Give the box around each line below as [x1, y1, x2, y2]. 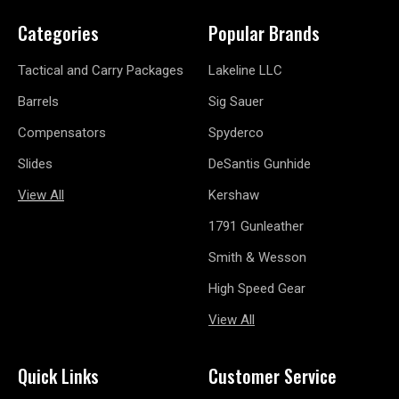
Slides [18, 155, 53, 172]
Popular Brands [208, 19, 320, 46]
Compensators [18, 124, 106, 141]
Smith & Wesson [208, 248, 306, 265]
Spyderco [208, 124, 264, 141]
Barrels [18, 93, 59, 110]
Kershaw [208, 186, 259, 203]
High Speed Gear [208, 280, 305, 297]
